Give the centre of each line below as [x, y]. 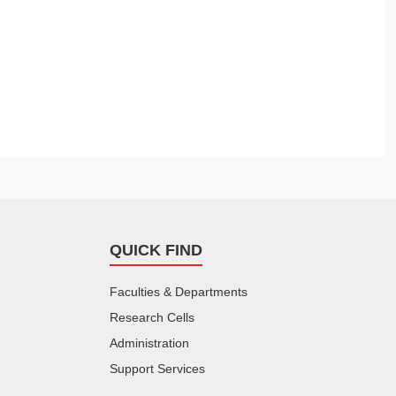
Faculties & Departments [179, 292]
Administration [149, 343]
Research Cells [152, 318]
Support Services [157, 369]
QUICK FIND [156, 250]
